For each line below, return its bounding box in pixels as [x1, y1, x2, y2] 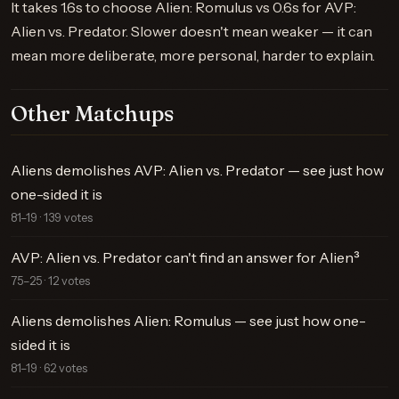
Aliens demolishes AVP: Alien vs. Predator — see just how [11, 161, 384, 179]
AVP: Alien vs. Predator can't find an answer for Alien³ [11, 248, 360, 266]
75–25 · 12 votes [11, 274, 90, 288]
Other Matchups [11, 101, 174, 126]
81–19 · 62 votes [11, 362, 87, 375]
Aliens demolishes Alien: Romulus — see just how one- [11, 312, 366, 330]
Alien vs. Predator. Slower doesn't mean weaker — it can [11, 22, 372, 40]
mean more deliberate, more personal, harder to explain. [11, 46, 375, 64]
